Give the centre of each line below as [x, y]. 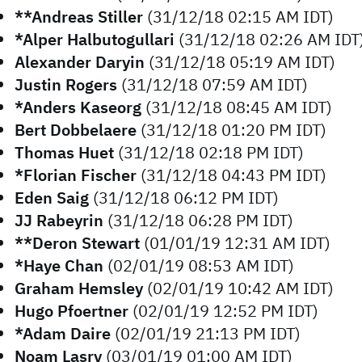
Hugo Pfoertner [72, 311]
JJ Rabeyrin [59, 220]
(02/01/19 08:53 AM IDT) [199, 265]
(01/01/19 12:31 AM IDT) [235, 243]
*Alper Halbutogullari [95, 39]
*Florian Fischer [76, 175]
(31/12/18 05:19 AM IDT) [240, 62]
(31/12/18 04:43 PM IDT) [232, 175]
